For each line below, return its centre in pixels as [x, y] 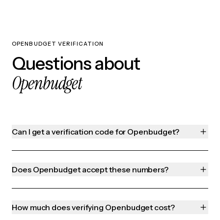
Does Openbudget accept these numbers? [90, 170]
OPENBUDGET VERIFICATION [58, 44]
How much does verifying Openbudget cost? [93, 207]
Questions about [76, 64]
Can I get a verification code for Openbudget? [96, 132]
